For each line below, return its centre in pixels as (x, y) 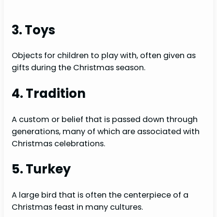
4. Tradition (49, 94)
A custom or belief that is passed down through (105, 119)
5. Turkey (41, 169)
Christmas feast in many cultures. (77, 207)
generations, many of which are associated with (106, 131)
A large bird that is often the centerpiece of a (100, 195)
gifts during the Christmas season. (78, 68)
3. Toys (33, 30)
